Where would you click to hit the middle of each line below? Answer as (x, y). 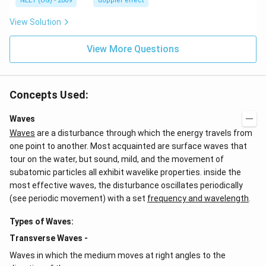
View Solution (35, 22)
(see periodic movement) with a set (78, 198)
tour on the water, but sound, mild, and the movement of (117, 159)
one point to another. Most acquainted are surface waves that (128, 146)
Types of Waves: (42, 221)
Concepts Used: (49, 95)
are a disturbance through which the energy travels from (144, 133)
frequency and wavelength (198, 198)
